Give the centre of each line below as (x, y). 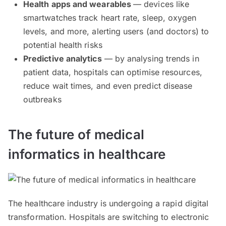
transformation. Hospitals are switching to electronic (109, 217)
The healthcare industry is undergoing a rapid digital (108, 204)
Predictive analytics (63, 59)
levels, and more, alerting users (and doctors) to (116, 32)
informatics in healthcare (87, 154)
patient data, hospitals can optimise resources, (113, 72)
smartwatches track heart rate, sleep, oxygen (110, 18)
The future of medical (76, 135)
